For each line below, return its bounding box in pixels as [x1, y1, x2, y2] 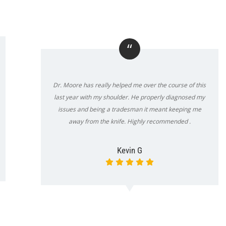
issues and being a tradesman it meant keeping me [58, 104, 201, 114]
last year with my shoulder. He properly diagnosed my [54, 92, 205, 101]
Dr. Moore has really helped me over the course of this [53, 80, 206, 89]
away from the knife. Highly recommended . [68, 117, 191, 126]
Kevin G [117, 145, 142, 155]
